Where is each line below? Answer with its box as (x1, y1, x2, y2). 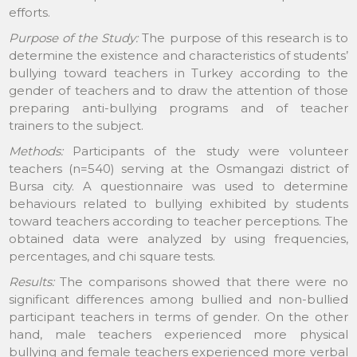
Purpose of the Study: (9, 29, 139, 45)
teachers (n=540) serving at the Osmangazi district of (9, 160, 348, 176)
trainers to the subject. (9, 117, 144, 133)
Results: (9, 273, 55, 289)
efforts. (9, 4, 51, 20)
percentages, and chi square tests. (9, 248, 216, 264)
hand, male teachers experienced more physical (9, 326, 348, 342)
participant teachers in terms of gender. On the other (9, 308, 348, 324)
